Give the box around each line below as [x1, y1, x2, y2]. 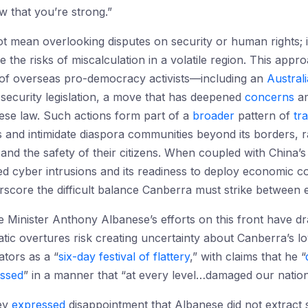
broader [192, 109, 234, 122]
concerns [245, 90, 294, 104]
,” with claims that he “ [190, 250, 305, 263]
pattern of [234, 109, 294, 122]
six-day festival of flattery [58, 250, 190, 263]
